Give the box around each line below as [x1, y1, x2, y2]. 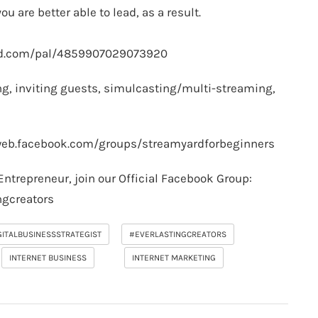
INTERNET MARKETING [131, 253, 216, 263]
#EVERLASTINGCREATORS [128, 229, 226, 239]
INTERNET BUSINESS [9, 253, 87, 263]
